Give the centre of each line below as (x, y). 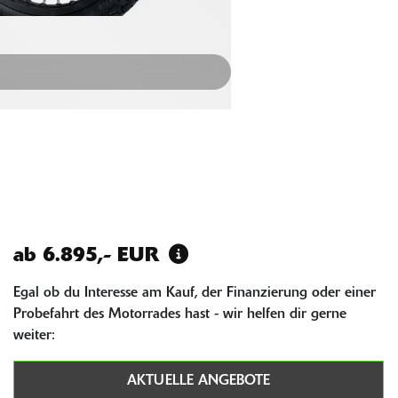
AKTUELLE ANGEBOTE (198, 382)
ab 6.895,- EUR (89, 257)
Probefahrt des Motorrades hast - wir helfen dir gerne (179, 315)
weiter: (34, 336)
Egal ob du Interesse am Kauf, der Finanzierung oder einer (194, 294)
